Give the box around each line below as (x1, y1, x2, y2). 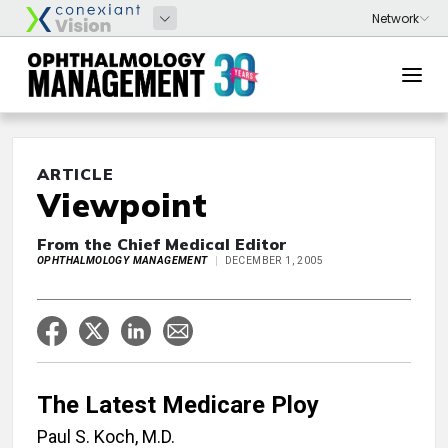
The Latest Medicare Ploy (37, 391, 319, 419)
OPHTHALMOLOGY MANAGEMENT (37, 254, 208, 267)
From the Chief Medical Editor (37, 234, 286, 254)
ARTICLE (37, 164, 114, 184)
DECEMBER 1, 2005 (224, 254, 324, 267)
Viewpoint (37, 185, 207, 225)
